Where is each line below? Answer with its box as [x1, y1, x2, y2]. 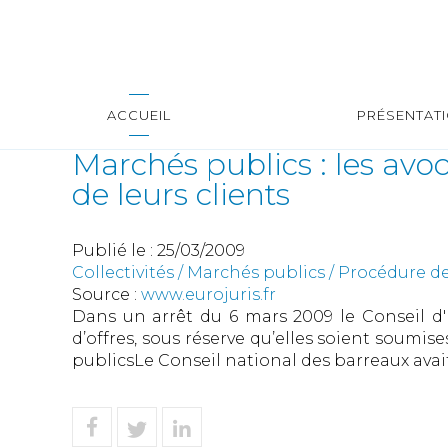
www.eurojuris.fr [141, 285, 276, 304]
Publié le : [72, 241, 157, 260]
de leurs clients [72, 176, 290, 213]
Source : [72, 285, 141, 304]
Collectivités [72, 263, 174, 282]
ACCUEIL [107, 107, 171, 124]
